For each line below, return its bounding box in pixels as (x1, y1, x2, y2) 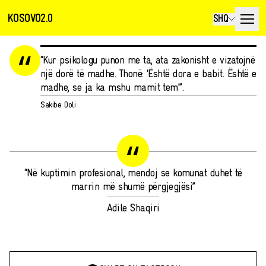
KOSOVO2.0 (7, 12, 53, 25)
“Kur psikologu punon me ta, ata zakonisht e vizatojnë (40, 55, 255, 66)
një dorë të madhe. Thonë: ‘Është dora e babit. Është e (40, 69, 256, 80)
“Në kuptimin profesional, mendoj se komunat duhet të (24, 168, 242, 179)
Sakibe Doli (40, 101, 76, 110)
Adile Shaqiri (106, 203, 160, 214)
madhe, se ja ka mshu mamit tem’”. (40, 83, 184, 94)
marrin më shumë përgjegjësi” (71, 182, 195, 193)
